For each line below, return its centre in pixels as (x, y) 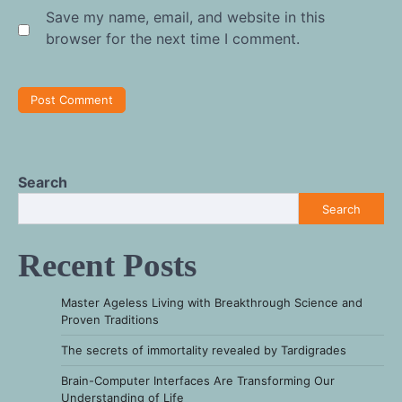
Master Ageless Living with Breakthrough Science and (212, 303)
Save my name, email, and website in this (185, 17)
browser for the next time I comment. (173, 38)
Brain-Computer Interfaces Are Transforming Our (198, 381)
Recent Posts (107, 266)
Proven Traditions (110, 320)
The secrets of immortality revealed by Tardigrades (204, 350)
